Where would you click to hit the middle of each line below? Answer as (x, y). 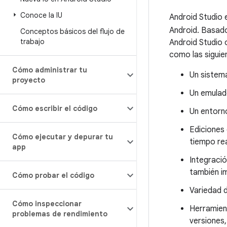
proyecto (29, 80)
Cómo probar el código (53, 175)
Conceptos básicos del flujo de (72, 31)
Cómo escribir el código (55, 108)
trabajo (32, 42)
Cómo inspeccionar (47, 204)
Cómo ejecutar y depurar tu (63, 137)
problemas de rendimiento (60, 214)
